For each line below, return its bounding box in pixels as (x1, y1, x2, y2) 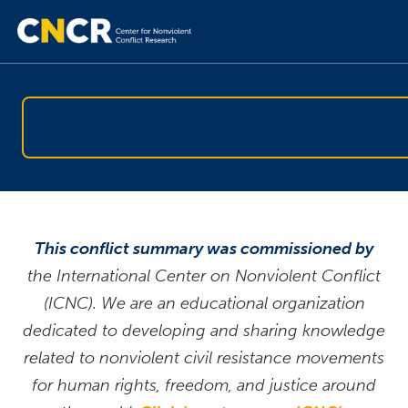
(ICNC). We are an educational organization (43, 293, 365, 313)
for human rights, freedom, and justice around (32, 375, 376, 395)
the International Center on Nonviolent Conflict (27, 266, 381, 286)
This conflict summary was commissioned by (35, 239, 373, 259)
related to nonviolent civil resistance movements (24, 348, 384, 368)
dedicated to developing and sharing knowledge (23, 321, 385, 341)
